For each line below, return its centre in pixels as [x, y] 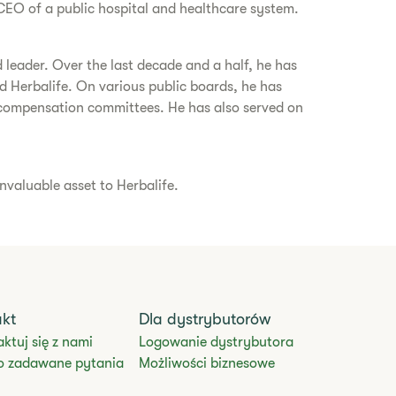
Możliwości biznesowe [207, 363]
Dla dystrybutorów [205, 319]
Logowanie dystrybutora [217, 342]
